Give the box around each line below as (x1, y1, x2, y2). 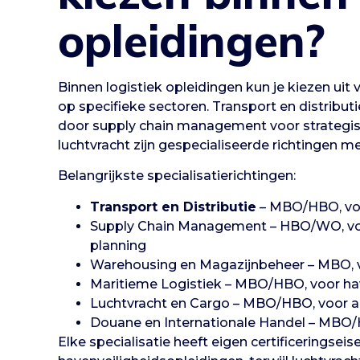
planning (90, 237, 146, 253)
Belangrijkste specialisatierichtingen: (58, 168, 296, 184)
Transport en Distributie (90, 198, 256, 215)
